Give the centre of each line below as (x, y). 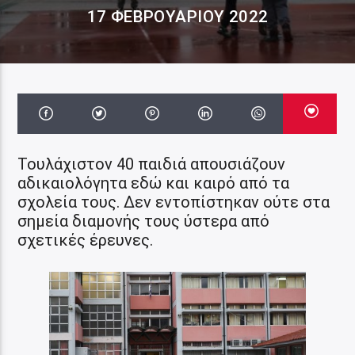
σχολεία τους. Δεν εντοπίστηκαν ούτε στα (174, 202)
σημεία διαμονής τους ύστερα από (144, 221)
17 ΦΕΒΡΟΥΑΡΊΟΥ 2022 (177, 17)
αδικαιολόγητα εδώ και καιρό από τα (154, 183)
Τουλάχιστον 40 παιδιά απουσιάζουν (152, 164)
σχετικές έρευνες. (86, 240)
